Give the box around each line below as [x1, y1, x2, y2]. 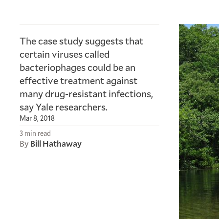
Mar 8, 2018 [20, 113, 55, 123]
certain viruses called [20, 47, 109, 60]
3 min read [20, 129, 51, 138]
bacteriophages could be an [20, 61, 135, 73]
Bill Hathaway [30, 138, 82, 149]
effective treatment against [20, 74, 137, 87]
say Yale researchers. [20, 100, 108, 113]
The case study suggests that [20, 34, 143, 47]
